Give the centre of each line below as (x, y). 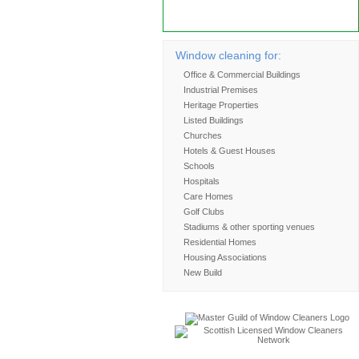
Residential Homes (220, 242)
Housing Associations (225, 257)
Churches (203, 135)
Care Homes (208, 196)
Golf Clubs (204, 212)
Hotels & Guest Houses (230, 151)
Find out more (198, 22)
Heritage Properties (221, 105)
